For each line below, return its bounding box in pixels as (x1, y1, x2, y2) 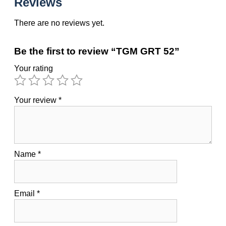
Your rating (14, 64, 53, 73)
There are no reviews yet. (14, 19, 104, 28)
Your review (14, 96, 59, 105)
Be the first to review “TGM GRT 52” (14, 46, 180, 57)
